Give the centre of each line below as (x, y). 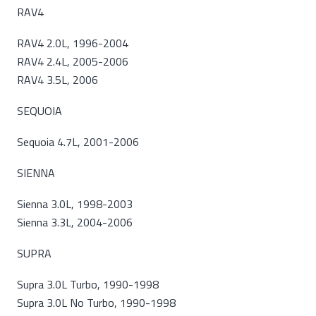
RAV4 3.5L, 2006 (59, 80)
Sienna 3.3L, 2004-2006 (75, 222)
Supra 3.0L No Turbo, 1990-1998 (98, 303)
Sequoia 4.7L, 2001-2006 (78, 142)
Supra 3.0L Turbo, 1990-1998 (88, 284)
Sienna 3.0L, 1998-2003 (75, 204)
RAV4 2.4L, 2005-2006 (73, 61)
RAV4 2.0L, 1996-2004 (73, 43)
